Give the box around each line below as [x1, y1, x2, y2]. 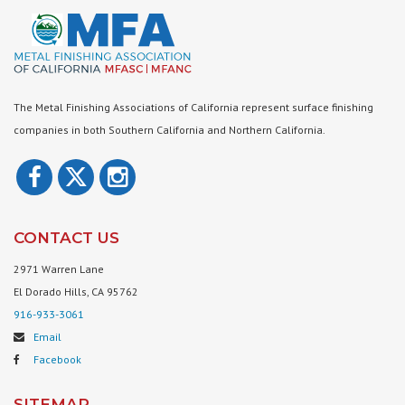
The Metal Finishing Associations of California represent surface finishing [14, 99, 373, 114]
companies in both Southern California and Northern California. [14, 122, 325, 137]
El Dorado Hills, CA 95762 [14, 284, 138, 298]
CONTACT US [14, 228, 119, 247]
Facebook [33, 352, 81, 366]
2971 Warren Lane [14, 261, 104, 276]
